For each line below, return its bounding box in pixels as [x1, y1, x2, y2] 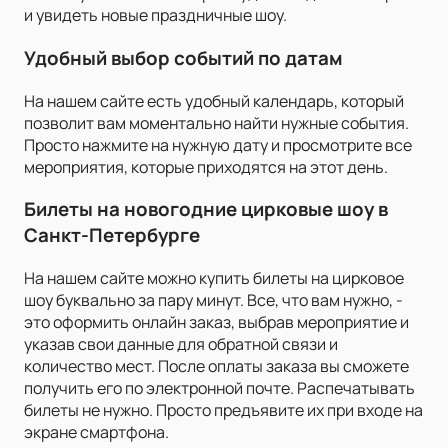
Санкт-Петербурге [24, 222, 200, 249]
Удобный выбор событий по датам [24, 44, 343, 71]
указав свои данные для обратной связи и [24, 333, 338, 356]
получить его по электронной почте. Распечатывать [24, 377, 415, 400]
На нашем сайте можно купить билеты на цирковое [24, 267, 404, 290]
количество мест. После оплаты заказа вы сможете [24, 355, 409, 378]
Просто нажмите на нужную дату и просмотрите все [24, 133, 412, 156]
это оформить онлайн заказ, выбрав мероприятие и [24, 311, 409, 334]
